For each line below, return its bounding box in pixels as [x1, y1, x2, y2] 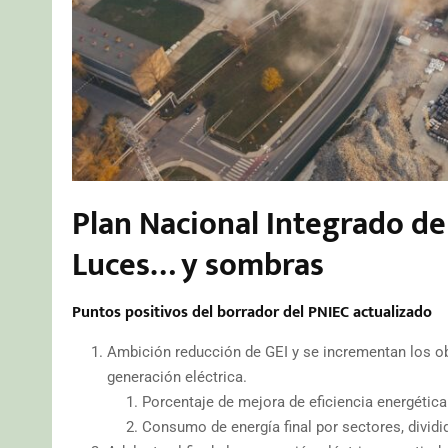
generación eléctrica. [107, 367, 247, 386]
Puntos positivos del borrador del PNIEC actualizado [72, 298, 432, 326]
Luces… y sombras [72, 238, 324, 292]
